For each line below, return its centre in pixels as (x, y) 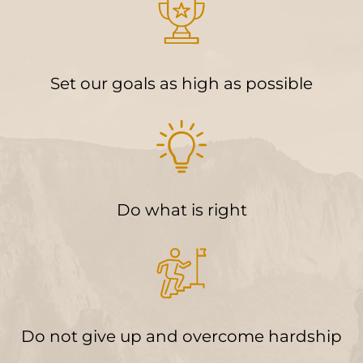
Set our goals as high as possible (181, 84)
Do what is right (181, 210)
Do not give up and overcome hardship (181, 337)
